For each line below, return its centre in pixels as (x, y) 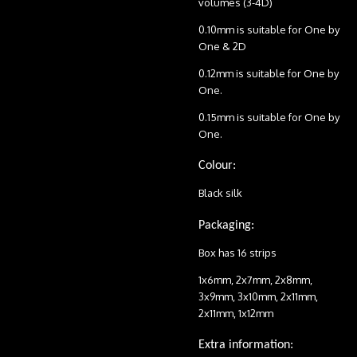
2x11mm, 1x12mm (236, 313)
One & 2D (222, 46)
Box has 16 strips (237, 252)
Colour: (217, 166)
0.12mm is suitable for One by (269, 73)
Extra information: (246, 345)
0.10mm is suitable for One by (269, 29)
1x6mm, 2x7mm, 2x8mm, (255, 279)
